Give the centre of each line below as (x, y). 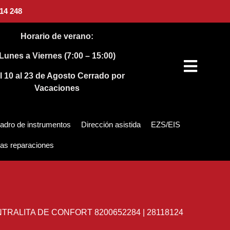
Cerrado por (101, 75)
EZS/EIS (166, 125)
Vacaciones (57, 88)
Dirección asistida (111, 125)
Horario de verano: (57, 36)
